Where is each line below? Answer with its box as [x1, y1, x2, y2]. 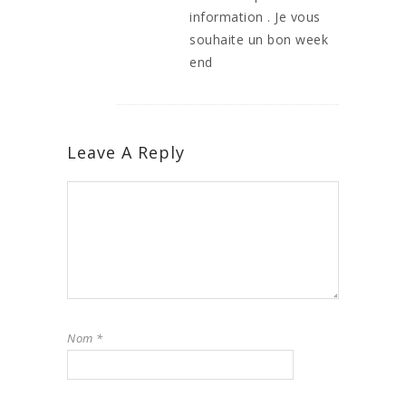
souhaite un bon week [189, 31, 328, 49]
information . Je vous [189, 8, 321, 26]
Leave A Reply [67, 141, 185, 164]
